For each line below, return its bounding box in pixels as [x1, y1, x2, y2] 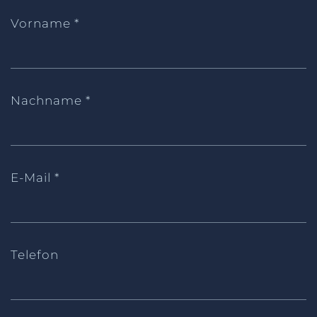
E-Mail [11, 171, 54, 185]
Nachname [11, 93, 86, 108]
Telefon [11, 248, 59, 263]
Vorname [11, 16, 74, 31]
